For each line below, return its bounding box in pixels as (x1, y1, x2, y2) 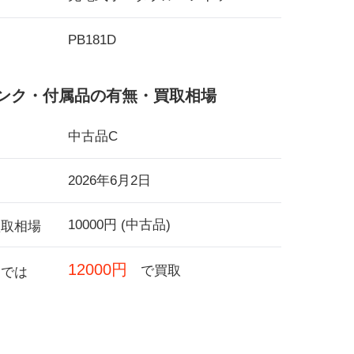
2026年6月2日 (68, 172, 151, 188)
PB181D (68, 32, 116, 47)
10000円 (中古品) (68, 217, 171, 232)
